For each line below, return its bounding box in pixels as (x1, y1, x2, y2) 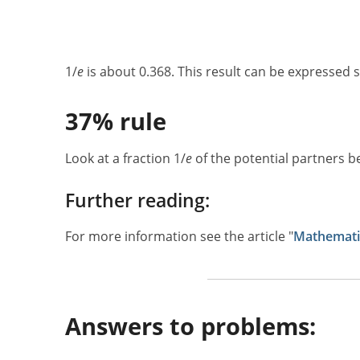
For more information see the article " (64, 227, 293, 246)
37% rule (64, 104, 166, 137)
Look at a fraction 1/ (64, 149, 186, 167)
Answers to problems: (64, 310, 316, 342)
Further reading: (64, 187, 210, 213)
